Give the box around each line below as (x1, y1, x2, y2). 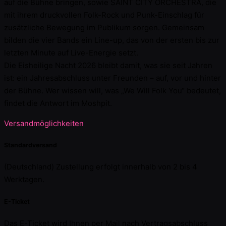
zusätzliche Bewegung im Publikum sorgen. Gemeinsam (4, 22, 204, 32)
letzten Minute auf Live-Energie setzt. (4, 47, 138, 58)
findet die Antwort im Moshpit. (4, 98, 112, 108)
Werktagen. (4, 175, 44, 185)
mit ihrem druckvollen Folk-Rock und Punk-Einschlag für (4, 10, 204, 20)
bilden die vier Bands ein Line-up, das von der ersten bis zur (4, 35, 219, 45)
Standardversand (4, 141, 59, 149)
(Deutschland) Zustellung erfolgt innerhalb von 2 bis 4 (4, 162, 197, 172)
